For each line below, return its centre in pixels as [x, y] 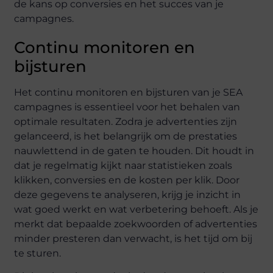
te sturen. [38, 253]
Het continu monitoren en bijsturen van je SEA [129, 92]
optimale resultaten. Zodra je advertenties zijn [126, 121]
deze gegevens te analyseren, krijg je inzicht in [128, 194]
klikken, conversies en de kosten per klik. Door [127, 180]
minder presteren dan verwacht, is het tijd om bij [133, 238]
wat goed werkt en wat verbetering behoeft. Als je [136, 209]
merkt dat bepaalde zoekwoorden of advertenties [136, 224]
